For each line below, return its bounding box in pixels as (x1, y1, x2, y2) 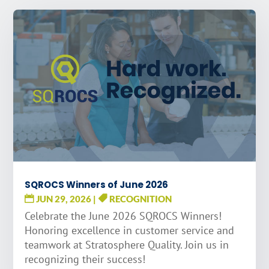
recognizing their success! (25, 252, 146, 267)
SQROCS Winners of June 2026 (25, 178, 169, 191)
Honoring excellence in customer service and (25, 223, 235, 238)
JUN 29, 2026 (36, 193, 92, 205)
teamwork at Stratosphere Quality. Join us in (25, 238, 229, 252)
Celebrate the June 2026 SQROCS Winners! (25, 209, 222, 223)
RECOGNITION (109, 193, 172, 205)
